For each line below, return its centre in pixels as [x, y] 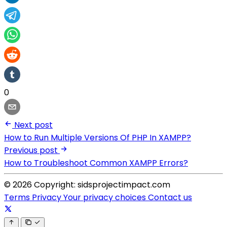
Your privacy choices [106, 198]
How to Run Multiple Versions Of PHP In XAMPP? [98, 138]
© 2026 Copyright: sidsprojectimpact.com [87, 185]
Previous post [31, 150]
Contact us [170, 198]
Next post [33, 125]
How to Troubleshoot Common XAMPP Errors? [96, 163]
